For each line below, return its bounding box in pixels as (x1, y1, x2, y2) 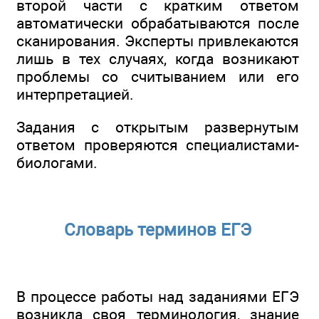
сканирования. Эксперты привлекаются (16, 31, 299, 50)
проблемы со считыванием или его (16, 67, 299, 85)
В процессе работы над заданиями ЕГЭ (16, 288, 299, 306)
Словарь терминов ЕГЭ (64, 219, 251, 240)
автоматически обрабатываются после (16, 14, 299, 32)
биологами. (16, 154, 98, 172)
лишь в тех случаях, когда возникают (16, 49, 299, 68)
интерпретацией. (16, 85, 134, 103)
